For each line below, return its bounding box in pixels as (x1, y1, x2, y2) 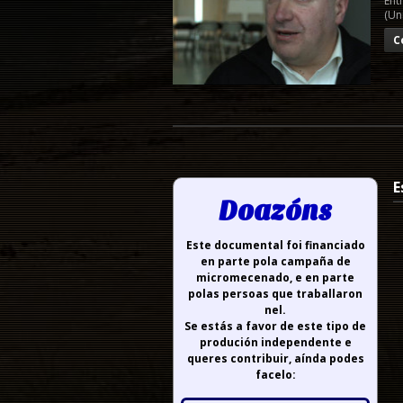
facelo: (255, 367, 296, 382)
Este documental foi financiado (185, 237, 365, 253)
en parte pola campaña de (200, 254, 351, 269)
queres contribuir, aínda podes (186, 351, 364, 366)
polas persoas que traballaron (188, 286, 363, 301)
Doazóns (219, 195, 332, 227)
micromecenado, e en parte (196, 270, 354, 285)
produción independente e (199, 335, 352, 350)
